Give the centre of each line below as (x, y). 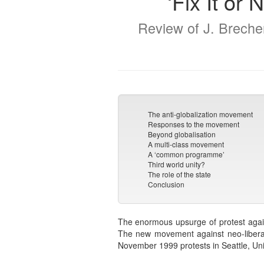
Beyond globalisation (182, 134)
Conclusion (166, 184)
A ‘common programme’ (187, 154)
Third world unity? (177, 164)
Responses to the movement (194, 124)
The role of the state (180, 174)
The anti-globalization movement (201, 114)
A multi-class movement (186, 144)
